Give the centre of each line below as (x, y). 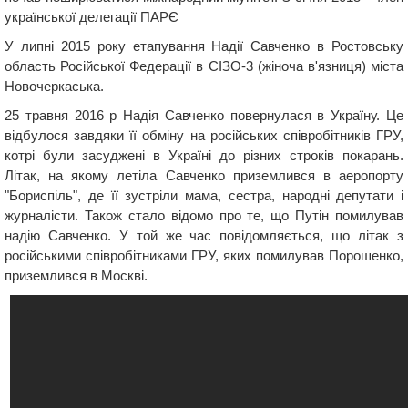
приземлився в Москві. (76, 275)
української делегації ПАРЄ (92, 16)
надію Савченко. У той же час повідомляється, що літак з (204, 235)
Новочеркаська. (54, 86)
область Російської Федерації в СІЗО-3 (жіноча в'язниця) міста (204, 66)
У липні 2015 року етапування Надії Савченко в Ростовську (204, 46)
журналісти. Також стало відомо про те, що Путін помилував (204, 215)
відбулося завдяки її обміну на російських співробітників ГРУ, (204, 135)
